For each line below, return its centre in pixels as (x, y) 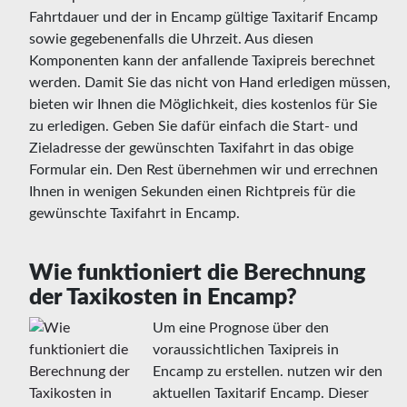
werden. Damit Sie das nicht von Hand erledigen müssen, (210, 82)
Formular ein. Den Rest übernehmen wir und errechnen (203, 169)
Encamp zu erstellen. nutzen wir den (268, 371)
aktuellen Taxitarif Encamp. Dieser (261, 393)
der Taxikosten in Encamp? (163, 297)
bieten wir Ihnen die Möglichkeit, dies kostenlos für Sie (203, 104)
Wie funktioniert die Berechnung (197, 273)
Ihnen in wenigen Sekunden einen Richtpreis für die (192, 191)
